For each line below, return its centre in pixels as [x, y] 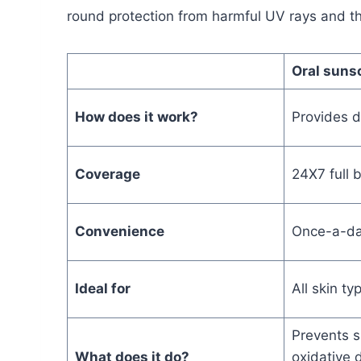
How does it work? [138, 117]
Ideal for [104, 289]
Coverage [109, 174]
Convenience [121, 232]
